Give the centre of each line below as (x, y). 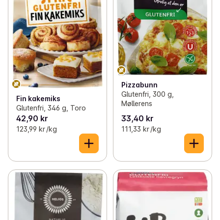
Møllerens (137, 104)
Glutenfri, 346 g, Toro (51, 108)
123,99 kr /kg (37, 129)
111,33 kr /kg (141, 129)
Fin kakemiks (38, 99)
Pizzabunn (139, 85)
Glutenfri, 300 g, (147, 94)
